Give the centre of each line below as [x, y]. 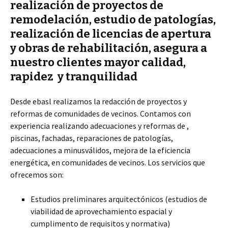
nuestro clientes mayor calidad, [98, 62]
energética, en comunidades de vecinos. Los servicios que [108, 162]
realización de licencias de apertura [111, 34]
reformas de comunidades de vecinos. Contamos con [101, 113]
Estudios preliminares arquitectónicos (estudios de [119, 199]
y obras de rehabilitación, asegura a [109, 48]
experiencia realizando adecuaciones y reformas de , [99, 125]
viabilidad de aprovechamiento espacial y [101, 211]
